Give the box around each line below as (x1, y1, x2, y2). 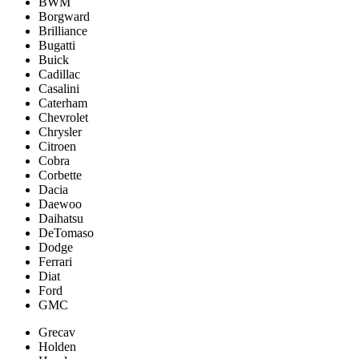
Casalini (38, 81, 79, 95)
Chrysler (38, 124, 82, 139)
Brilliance (38, 23, 87, 38)
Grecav (38, 325, 75, 339)
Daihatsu (38, 211, 83, 225)
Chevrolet (38, 110, 88, 124)
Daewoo (38, 196, 82, 211)
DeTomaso (38, 225, 94, 240)
